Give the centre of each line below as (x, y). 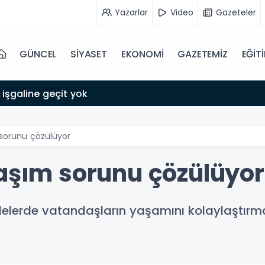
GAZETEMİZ (203, 54)
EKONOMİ (142, 54)
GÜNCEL (38, 54)
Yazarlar (131, 12)
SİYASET (89, 54)
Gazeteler (236, 12)
